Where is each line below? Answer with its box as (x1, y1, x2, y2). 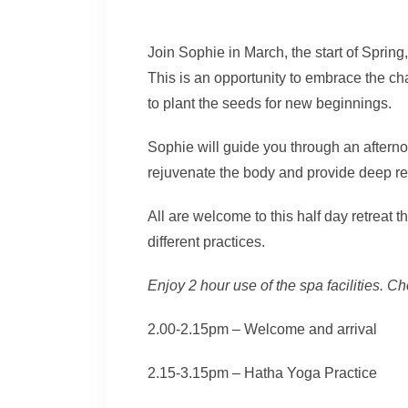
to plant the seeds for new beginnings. (148, 96, 392, 112)
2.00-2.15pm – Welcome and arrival (148, 321, 377, 338)
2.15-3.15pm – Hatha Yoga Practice (148, 365, 377, 382)
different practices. (148, 234, 265, 250)
